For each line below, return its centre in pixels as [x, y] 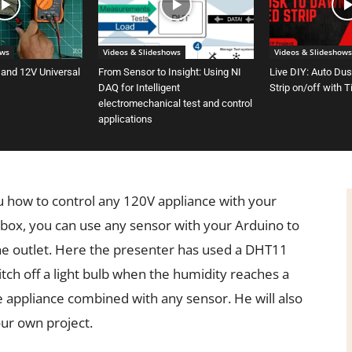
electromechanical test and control [175, 104]
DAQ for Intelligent [139, 88]
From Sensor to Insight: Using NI [170, 72]
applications [125, 119]
